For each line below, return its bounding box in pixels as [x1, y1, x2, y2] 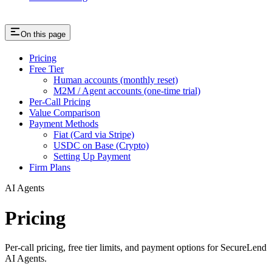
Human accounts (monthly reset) [53, 75, 178, 86]
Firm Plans [29, 162, 70, 173]
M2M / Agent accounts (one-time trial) [53, 86, 200, 97]
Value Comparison [29, 107, 100, 118]
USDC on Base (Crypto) [53, 140, 149, 151]
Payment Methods [29, 118, 98, 129]
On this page [21, 30, 66, 39]
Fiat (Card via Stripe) [53, 129, 134, 140]
